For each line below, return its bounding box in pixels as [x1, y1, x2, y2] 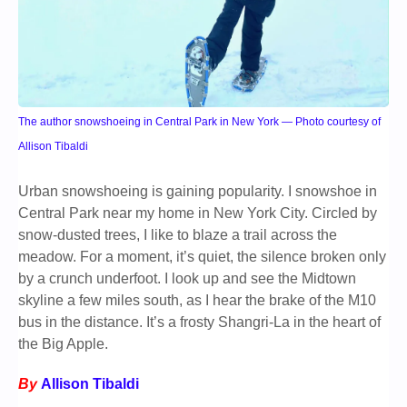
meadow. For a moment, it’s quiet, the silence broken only [18, 249, 386, 265]
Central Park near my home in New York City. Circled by [18, 205, 377, 222]
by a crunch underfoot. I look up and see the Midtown [18, 271, 356, 287]
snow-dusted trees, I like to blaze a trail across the [18, 227, 337, 243]
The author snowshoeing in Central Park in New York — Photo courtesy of [18, 114, 381, 128]
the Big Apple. [18, 336, 108, 352]
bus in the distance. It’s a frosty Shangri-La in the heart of [18, 314, 381, 331]
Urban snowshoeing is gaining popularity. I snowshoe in [18, 184, 377, 200]
